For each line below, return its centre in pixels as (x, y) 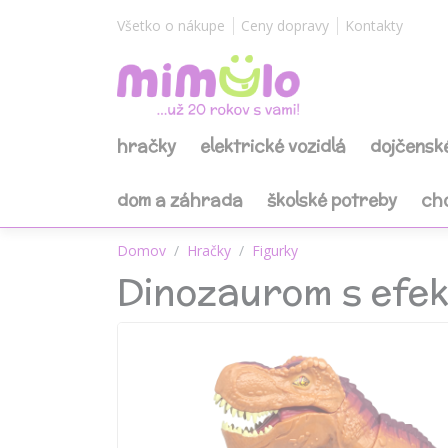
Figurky (275, 250)
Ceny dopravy (285, 25)
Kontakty (374, 25)
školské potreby (332, 200)
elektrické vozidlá (273, 146)
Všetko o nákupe (171, 25)
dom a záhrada (180, 200)
